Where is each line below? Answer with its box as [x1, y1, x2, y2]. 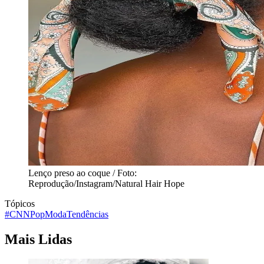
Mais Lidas [5, 231, 72, 247]
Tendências [67, 209, 108, 219]
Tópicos [5, 198, 35, 209]
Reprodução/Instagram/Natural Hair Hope [28, 178, 184, 189]
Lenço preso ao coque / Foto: [28, 167, 137, 178]
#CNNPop [5, 209, 45, 219]
